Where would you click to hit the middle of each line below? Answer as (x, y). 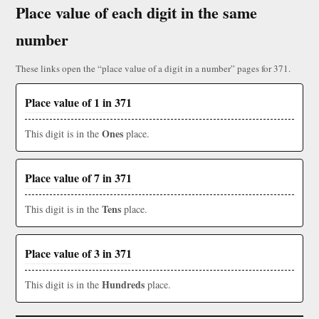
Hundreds (123, 285)
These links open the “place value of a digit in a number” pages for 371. (153, 69)
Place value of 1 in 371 (78, 103)
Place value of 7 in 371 (78, 178)
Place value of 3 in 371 (78, 253)
